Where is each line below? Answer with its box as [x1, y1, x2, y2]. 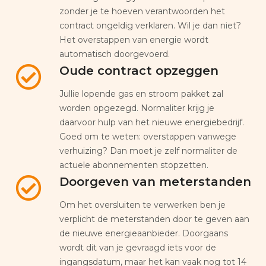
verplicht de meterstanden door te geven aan [59, 213, 249, 224]
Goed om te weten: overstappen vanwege [59, 131, 236, 142]
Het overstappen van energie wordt [59, 34, 208, 45]
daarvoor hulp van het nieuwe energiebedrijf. [59, 116, 244, 128]
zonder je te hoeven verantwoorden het [59, 5, 225, 17]
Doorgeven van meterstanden [59, 174, 251, 189]
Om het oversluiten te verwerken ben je [59, 199, 226, 210]
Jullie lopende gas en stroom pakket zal [59, 88, 223, 99]
